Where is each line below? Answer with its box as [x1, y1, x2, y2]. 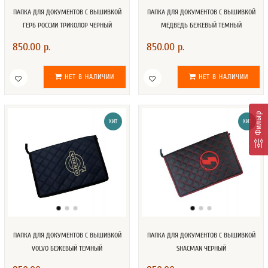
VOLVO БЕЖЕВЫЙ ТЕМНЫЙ [32, 244, 102, 253]
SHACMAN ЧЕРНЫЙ [176, 244, 226, 253]
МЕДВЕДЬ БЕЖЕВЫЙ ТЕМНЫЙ [160, 21, 242, 30]
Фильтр [253, 111, 263, 136]
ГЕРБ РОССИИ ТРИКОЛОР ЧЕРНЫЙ [22, 21, 112, 30]
